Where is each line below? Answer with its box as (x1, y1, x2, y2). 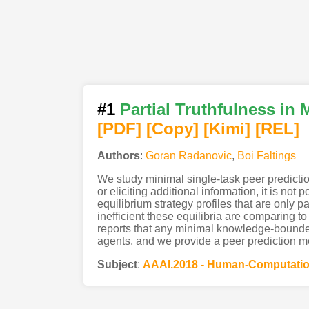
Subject (97, 258, 137, 270)
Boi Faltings (237, 149, 296, 161)
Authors (97, 149, 140, 161)
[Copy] (146, 119, 199, 138)
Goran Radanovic (145, 149, 232, 161)
